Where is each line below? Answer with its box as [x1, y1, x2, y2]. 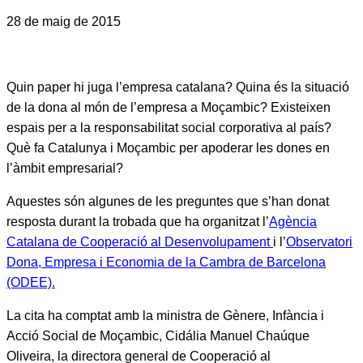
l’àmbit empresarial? [6, 161, 123, 175]
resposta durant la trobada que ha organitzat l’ [6, 215, 269, 228]
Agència [269, 215, 317, 228]
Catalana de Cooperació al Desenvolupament [6, 235, 273, 249]
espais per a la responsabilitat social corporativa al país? [6, 121, 331, 135]
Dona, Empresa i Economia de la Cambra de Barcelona [6, 255, 326, 269]
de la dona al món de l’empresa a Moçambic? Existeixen [6, 100, 331, 114]
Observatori [286, 235, 352, 249]
